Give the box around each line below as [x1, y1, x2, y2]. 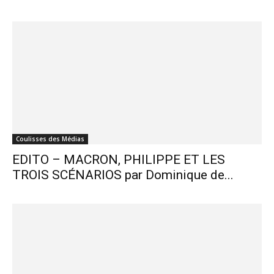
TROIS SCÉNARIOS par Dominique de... [12, 168, 234, 183]
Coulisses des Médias [16, 135, 84, 144]
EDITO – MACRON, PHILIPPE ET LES [12, 152, 225, 168]
